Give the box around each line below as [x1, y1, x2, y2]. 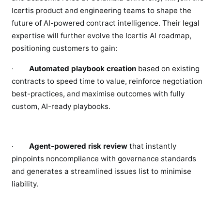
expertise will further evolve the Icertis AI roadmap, [12, 31, 191, 41]
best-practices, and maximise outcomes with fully [12, 89, 185, 98]
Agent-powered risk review [29, 141, 127, 151]
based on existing [136, 63, 200, 73]
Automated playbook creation [29, 63, 136, 73]
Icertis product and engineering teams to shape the [12, 6, 191, 15]
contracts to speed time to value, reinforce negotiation [12, 76, 202, 86]
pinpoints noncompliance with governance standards [12, 154, 196, 163]
